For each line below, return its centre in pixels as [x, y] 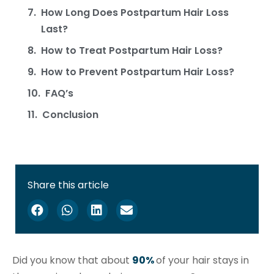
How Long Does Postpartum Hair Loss [135, 13]
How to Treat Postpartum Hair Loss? [132, 51]
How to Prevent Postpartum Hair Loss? [138, 72]
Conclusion [70, 115]
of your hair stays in [202, 261]
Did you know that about [72, 261]
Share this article [68, 185]
